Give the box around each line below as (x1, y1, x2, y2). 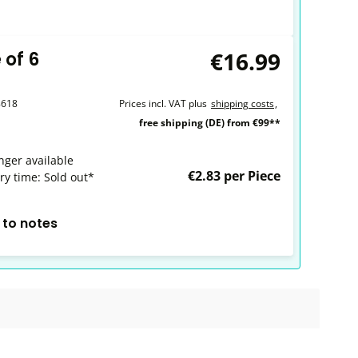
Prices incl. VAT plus (119, 97, 207, 110)
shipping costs (211, 97, 274, 110)
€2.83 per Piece (188, 167, 280, 185)
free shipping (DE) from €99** (139, 116, 280, 129)
